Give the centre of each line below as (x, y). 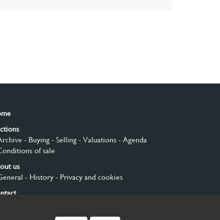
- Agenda (131, 140)
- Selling (63, 140)
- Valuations (96, 140)
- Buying (36, 140)
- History (38, 177)
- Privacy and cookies (88, 177)
